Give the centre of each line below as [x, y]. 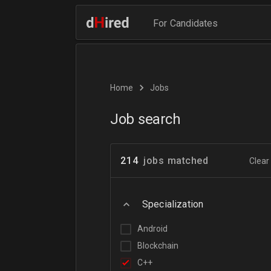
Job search [145, 119]
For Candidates [186, 23]
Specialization [173, 204]
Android [152, 229]
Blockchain [158, 246]
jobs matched [176, 160]
